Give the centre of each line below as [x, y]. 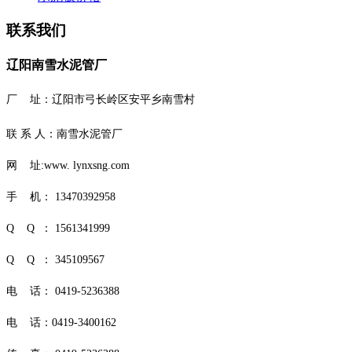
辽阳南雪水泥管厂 [57, 64]
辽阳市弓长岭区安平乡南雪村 [123, 99]
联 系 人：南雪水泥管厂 [64, 134]
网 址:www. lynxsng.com [68, 165]
